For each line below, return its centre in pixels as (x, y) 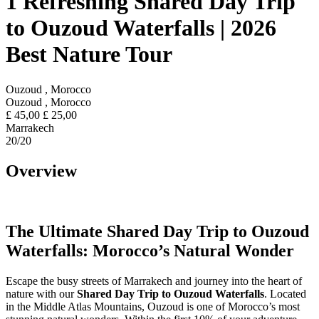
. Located (285, 293)
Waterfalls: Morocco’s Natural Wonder (150, 250)
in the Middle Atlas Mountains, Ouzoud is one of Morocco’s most (153, 306)
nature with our (41, 293)
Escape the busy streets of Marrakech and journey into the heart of (154, 281)
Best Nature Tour (89, 54)
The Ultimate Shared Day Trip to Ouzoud (157, 231)
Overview (41, 171)
